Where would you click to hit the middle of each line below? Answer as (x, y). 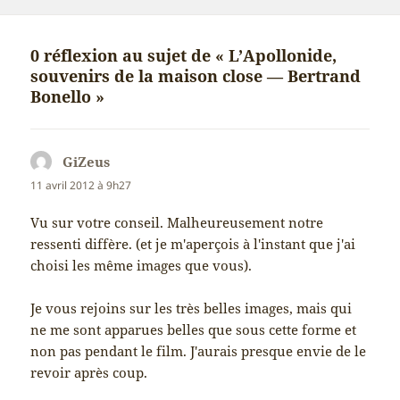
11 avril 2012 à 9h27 (81, 186)
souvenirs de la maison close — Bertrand (196, 76)
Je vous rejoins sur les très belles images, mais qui (192, 308)
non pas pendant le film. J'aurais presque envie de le (199, 350)
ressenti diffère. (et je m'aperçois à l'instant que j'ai (193, 243)
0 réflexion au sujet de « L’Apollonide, (184, 56)
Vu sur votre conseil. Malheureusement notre (177, 222)
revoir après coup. (89, 372)
